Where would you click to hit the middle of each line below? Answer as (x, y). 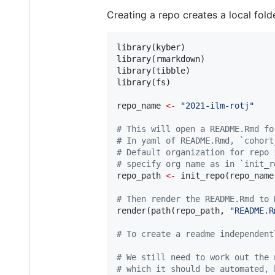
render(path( (146, 211)
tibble (171, 71)
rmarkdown (178, 59)
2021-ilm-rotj (217, 106)
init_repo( (203, 176)
